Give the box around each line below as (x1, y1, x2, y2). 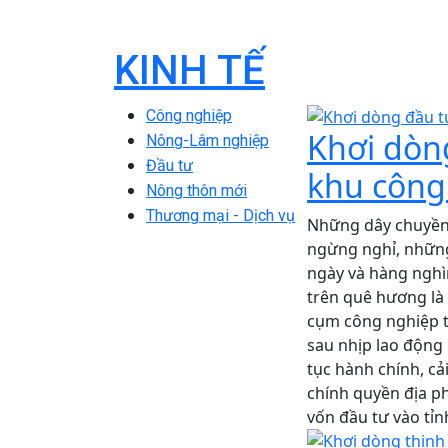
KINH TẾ (114, 47, 265, 94)
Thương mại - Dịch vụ (146, 206, 295, 225)
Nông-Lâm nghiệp (146, 131, 269, 150)
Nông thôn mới (146, 181, 247, 200)
